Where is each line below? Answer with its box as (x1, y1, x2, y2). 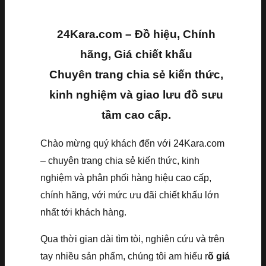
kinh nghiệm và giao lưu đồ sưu (49, 88, 223, 101)
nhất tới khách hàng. (40, 207, 126, 217)
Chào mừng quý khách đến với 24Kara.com (40, 138, 224, 148)
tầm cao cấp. (101, 108, 171, 121)
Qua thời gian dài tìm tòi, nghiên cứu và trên (40, 233, 224, 244)
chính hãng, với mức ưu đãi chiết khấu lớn (40, 189, 219, 200)
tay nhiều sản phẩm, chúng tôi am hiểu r (40, 251, 208, 261)
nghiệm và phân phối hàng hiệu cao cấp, (40, 172, 211, 183)
